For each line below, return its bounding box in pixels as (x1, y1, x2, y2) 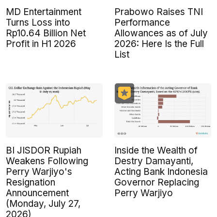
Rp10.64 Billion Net (6, 27, 86, 39)
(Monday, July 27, (6, 198, 80, 209)
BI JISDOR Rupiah (6, 144, 81, 156)
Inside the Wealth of (114, 144, 198, 156)
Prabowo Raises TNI (114, 6, 203, 17)
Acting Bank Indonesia (114, 166, 208, 177)
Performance (114, 16, 170, 28)
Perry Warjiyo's (6, 166, 72, 177)
